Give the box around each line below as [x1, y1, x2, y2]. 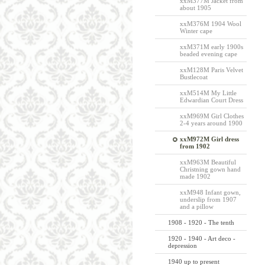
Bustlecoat [179, 73, 208, 80]
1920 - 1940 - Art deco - [167, 235, 235, 242]
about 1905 [179, 4, 211, 11]
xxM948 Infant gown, [179, 189, 241, 196]
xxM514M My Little [179, 89, 237, 96]
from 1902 [179, 143, 210, 150]
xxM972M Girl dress [179, 135, 239, 143]
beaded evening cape [179, 50, 237, 57]
